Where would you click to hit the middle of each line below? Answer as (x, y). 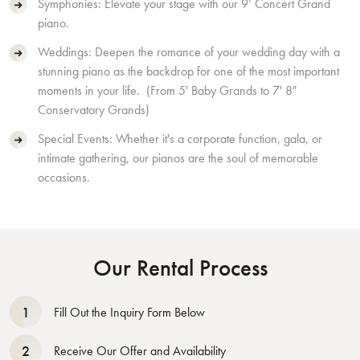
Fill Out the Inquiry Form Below (129, 312)
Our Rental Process (180, 268)
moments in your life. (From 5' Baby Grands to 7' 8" (167, 90)
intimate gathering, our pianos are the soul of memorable (178, 158)
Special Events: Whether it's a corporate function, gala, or (180, 139)
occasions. (65, 177)
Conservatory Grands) (95, 110)
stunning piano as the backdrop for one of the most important (188, 71)
